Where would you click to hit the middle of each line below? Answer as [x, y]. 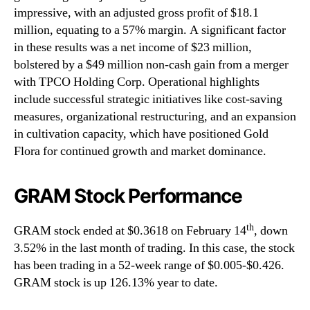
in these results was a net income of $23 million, [133, 48]
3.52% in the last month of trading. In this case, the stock [154, 248]
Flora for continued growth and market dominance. [140, 152]
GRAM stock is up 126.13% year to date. [116, 283]
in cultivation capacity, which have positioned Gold [141, 134]
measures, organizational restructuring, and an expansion [155, 117]
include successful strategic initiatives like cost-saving [148, 100]
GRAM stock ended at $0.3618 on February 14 [130, 231]
